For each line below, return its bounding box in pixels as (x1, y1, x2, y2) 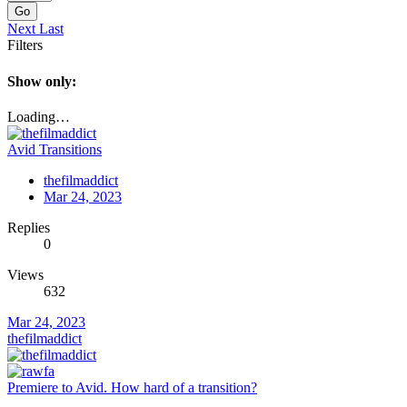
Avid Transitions (7, 141, 102, 157)
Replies (7, 219, 50, 235)
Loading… (7, 108, 70, 124)
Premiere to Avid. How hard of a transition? (7, 379, 257, 395)
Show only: (7, 73, 76, 89)
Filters (7, 37, 43, 54)
